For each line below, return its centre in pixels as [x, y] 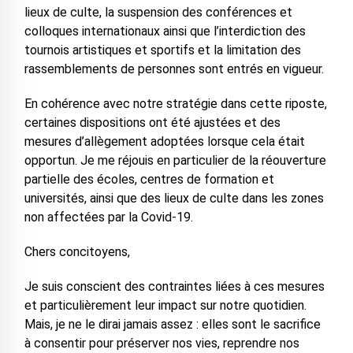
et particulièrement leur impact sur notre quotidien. [165, 305]
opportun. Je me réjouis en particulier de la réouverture [175, 160]
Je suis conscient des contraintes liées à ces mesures [174, 286]
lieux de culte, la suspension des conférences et [158, 12]
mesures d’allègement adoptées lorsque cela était [164, 141]
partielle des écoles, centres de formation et [149, 179]
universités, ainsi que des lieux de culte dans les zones [174, 198]
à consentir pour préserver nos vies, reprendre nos [162, 343]
